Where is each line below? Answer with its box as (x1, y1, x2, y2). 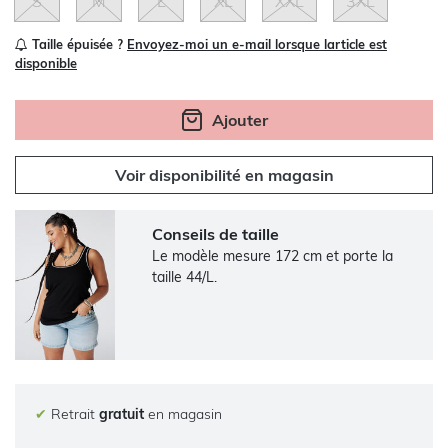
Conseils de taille (152, 223, 280, 244)
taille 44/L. (152, 267, 218, 286)
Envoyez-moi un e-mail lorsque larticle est (127, 35, 387, 52)
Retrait (47, 404, 99, 423)
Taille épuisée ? (28, 35, 127, 52)
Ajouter (212, 109, 268, 130)
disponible (15, 54, 77, 71)
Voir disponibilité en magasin (114, 164, 334, 185)
